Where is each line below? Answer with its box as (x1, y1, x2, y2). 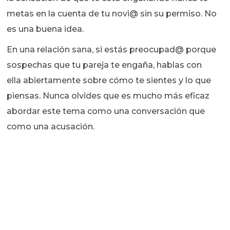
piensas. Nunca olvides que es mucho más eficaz (7, 91, 210, 101)
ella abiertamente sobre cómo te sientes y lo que (7, 75, 212, 86)
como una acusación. (7, 122, 95, 132)
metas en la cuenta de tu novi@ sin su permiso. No (7, 9, 217, 19)
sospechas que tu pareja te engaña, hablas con (7, 60, 202, 70)
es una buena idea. (7, 24, 84, 34)
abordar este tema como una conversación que (7, 106, 205, 117)
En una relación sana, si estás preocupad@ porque (7, 45, 217, 55)
